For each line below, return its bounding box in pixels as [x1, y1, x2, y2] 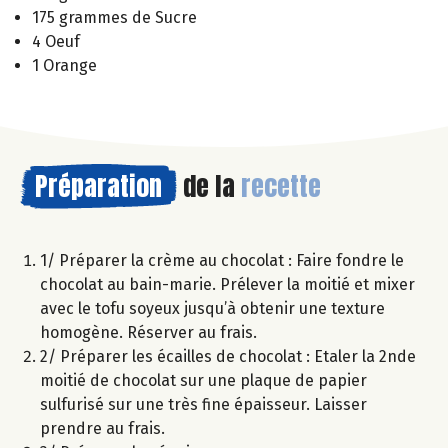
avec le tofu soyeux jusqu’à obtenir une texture [40, 299, 385, 319]
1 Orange [32, 56, 97, 76]
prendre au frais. [40, 419, 165, 439]
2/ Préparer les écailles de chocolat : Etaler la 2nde [40, 347, 416, 367]
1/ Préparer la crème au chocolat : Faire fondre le [40, 251, 404, 271]
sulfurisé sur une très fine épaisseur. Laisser [40, 395, 367, 415]
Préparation [35, 166, 162, 207]
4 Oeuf [32, 32, 80, 52]
